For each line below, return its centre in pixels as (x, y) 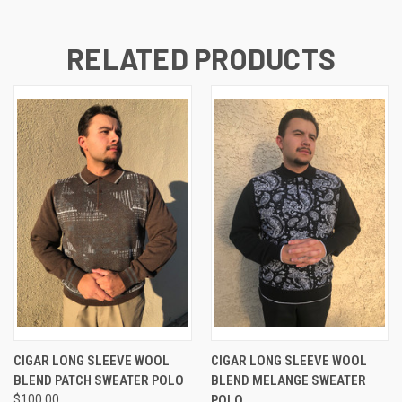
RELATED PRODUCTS (201, 58)
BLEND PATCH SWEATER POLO (99, 380)
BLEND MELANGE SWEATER (288, 380)
